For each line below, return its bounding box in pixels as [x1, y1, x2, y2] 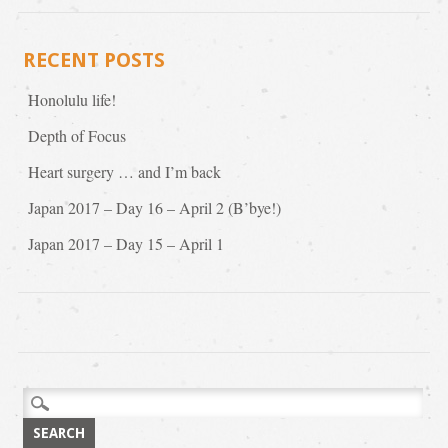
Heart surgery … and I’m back [27, 160, 221, 182]
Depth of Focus [27, 124, 126, 146]
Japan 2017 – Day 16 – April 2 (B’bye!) [27, 196, 281, 218]
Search [21, 388, 65, 410]
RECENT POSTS [22, 47, 165, 72]
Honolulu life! [27, 88, 116, 110]
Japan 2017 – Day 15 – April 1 [27, 232, 224, 254]
